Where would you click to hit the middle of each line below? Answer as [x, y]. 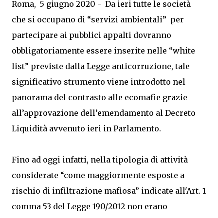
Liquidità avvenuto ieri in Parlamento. [86, 128]
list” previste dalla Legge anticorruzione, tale [101, 66]
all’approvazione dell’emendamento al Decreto [104, 113]
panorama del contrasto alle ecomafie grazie [100, 97]
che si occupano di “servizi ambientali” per [98, 19]
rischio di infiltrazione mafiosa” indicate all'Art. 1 [109, 191]
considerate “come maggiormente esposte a [98, 175]
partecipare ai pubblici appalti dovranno [91, 35]
